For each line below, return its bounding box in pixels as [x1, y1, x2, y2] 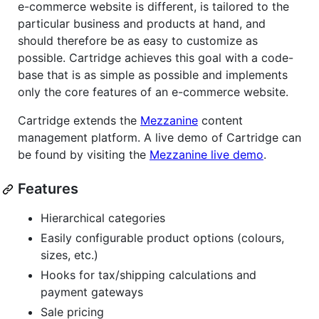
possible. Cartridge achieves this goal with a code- [18, 51, 293, 66]
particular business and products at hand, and [18, 16, 266, 31]
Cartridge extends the [18, 113, 140, 128]
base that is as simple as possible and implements [18, 68, 288, 83]
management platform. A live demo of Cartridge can [18, 130, 301, 145]
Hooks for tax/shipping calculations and [41, 268, 256, 283]
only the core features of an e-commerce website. [18, 85, 288, 100]
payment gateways [41, 285, 143, 300]
